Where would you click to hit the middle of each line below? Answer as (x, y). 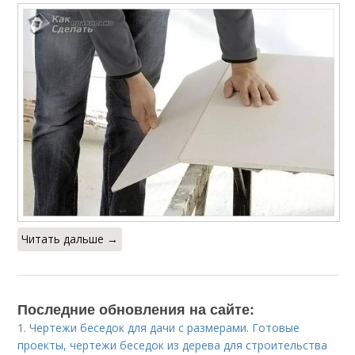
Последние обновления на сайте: (136, 309)
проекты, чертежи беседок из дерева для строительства (173, 345)
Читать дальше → (70, 239)
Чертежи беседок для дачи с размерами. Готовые (165, 327)
